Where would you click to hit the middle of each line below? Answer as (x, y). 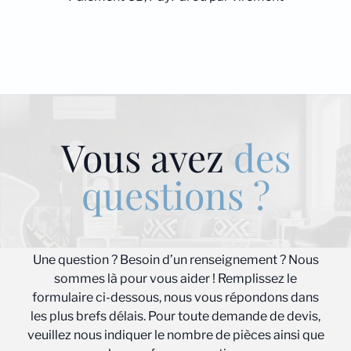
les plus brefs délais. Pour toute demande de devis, (175, 316)
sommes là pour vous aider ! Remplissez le (175, 279)
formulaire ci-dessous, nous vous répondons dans (175, 297)
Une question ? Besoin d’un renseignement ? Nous (175, 260)
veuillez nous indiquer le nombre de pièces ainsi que (175, 335)
